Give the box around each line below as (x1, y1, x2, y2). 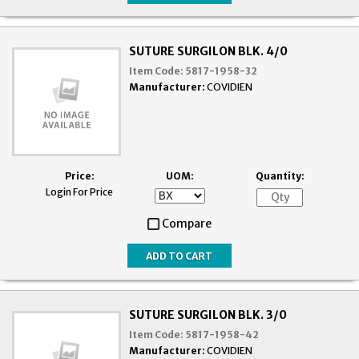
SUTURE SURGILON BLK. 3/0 (129, 308, 288, 323)
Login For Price (46, 186, 113, 199)
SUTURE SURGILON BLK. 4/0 (129, 44, 288, 59)
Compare (162, 216, 212, 232)
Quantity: (255, 170, 305, 183)
